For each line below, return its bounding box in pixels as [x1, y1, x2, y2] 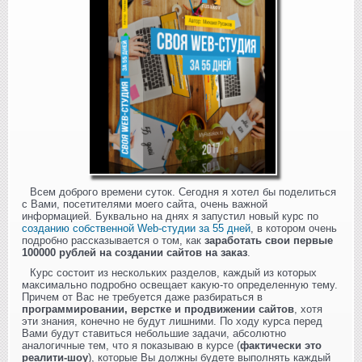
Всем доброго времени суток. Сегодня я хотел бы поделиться [30, 185, 336, 198]
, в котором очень [250, 221, 337, 234]
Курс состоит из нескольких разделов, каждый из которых [30, 266, 317, 279]
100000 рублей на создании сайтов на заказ [22, 246, 247, 259]
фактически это [240, 339, 322, 351]
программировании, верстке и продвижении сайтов [22, 302, 294, 315]
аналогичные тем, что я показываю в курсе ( [22, 339, 240, 351]
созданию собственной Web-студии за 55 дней [22, 221, 250, 234]
